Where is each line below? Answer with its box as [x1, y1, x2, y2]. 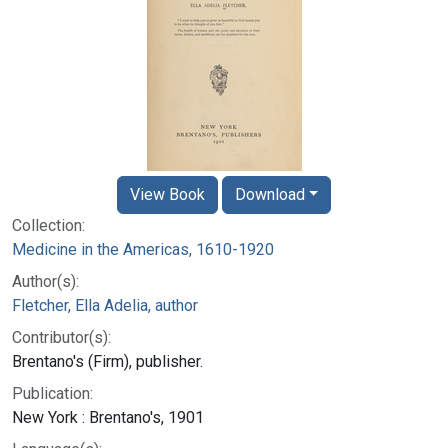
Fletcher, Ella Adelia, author [12, 295, 198, 315]
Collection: [12, 215, 85, 235]
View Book [129, 184, 205, 204]
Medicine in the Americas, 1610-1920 [12, 239, 274, 259]
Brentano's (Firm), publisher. [12, 351, 203, 371]
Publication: [12, 383, 93, 403]
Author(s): [12, 271, 79, 291]
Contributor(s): [12, 327, 111, 347]
